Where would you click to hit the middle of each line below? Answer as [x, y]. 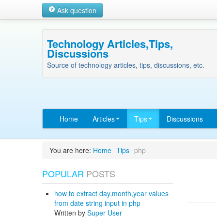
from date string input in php [97, 203]
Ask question [76, 10]
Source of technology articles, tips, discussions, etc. [126, 65]
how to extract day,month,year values [111, 193]
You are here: [70, 150]
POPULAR [63, 173]
